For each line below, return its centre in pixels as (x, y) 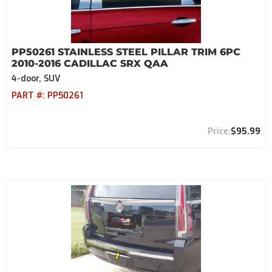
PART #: (29, 96)
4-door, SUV (36, 79)
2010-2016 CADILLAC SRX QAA (90, 63)
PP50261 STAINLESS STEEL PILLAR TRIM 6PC (126, 52)
